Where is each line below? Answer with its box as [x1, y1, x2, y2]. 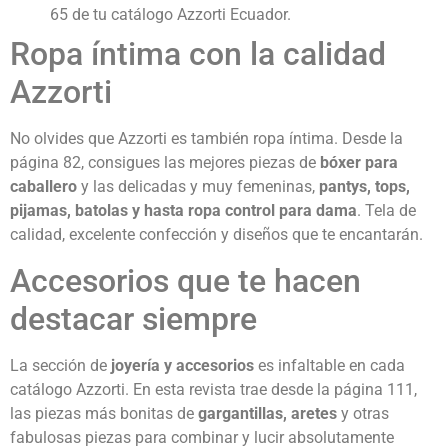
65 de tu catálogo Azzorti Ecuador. [50, 5, 291, 25]
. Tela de [357, 201, 416, 221]
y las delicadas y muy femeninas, [77, 177, 319, 197]
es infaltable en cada [258, 355, 405, 375]
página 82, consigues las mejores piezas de [10, 153, 320, 173]
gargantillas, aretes [198, 403, 341, 423]
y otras [341, 403, 389, 423]
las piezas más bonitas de [10, 403, 198, 423]
